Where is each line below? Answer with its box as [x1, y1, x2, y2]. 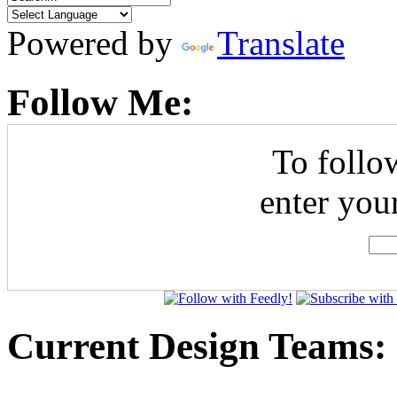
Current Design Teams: [7, 324, 386, 367]
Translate [217, 24, 345, 63]
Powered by [7, 24, 182, 63]
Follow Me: [7, 81, 193, 123]
